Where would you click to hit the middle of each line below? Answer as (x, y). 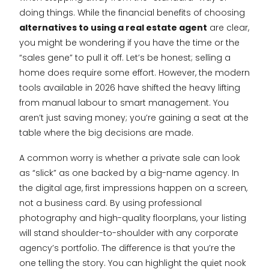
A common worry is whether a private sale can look (130, 158)
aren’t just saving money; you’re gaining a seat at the (134, 118)
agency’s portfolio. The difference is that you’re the (127, 248)
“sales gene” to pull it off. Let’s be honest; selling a (125, 58)
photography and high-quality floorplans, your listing (133, 218)
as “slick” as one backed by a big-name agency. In (129, 173)
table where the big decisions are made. (106, 133)
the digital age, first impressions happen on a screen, (133, 188)
